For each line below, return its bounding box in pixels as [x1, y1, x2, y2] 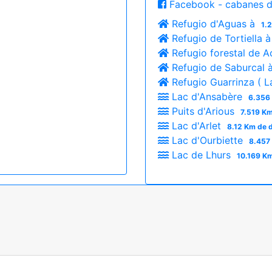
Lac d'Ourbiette [169, 134, 246, 146]
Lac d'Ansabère [169, 90, 245, 103]
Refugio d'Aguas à [169, 17, 258, 30]
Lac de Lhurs [169, 148, 234, 161]
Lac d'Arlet [169, 119, 224, 132]
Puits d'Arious [169, 104, 237, 117]
